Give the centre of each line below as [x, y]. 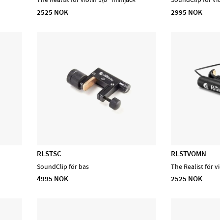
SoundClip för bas [63, 166]
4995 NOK [53, 179]
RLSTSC [49, 154]
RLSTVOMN [189, 154]
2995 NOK [187, 12]
